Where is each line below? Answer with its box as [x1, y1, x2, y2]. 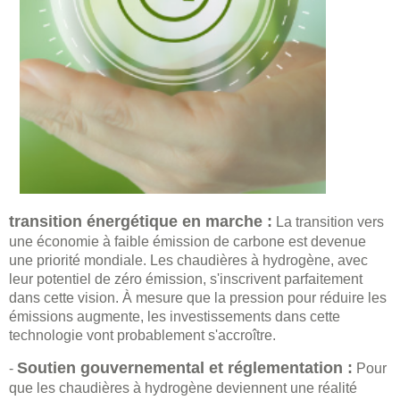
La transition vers [272, 214, 384, 230]
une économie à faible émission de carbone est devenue [9, 234, 366, 250]
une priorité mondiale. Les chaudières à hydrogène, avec [9, 253, 368, 269]
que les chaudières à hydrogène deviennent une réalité [9, 380, 357, 396]
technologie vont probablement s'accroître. [9, 328, 276, 344]
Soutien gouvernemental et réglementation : [17, 359, 353, 378]
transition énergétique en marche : [9, 212, 272, 231]
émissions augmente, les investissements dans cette [9, 309, 340, 325]
